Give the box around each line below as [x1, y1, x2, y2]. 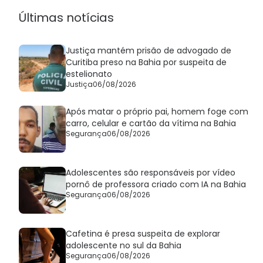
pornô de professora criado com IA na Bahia [66, 178, 246, 191]
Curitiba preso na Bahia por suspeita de [66, 56, 227, 69]
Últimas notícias [19, 9, 114, 26]
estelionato [66, 68, 112, 80]
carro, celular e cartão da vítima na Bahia [66, 117, 236, 130]
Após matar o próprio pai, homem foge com [66, 106, 248, 118]
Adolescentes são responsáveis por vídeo [66, 167, 235, 179]
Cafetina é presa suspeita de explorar [66, 228, 220, 240]
